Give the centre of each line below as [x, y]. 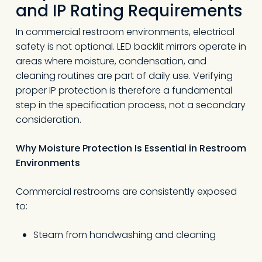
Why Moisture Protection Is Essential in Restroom [131, 148]
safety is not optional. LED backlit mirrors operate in [131, 46]
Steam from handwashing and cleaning [124, 235]
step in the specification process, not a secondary [130, 105]
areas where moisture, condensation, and [111, 61]
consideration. [48, 120]
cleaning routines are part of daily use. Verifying [124, 76]
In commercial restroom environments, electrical [125, 32]
